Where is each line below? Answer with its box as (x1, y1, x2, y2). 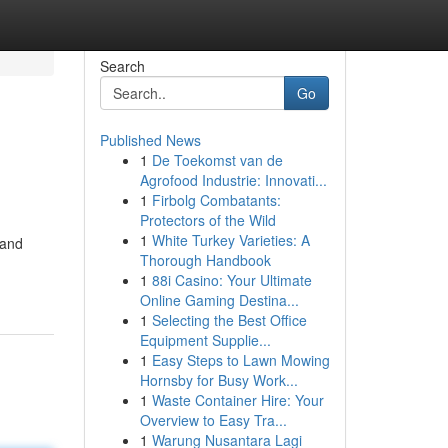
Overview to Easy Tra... (139, 410, 287, 430)
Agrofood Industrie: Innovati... (139, 170, 327, 190)
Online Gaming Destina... (139, 290, 299, 310)
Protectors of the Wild (139, 210, 276, 230)
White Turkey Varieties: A (151, 230, 310, 250)
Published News (99, 130, 201, 150)
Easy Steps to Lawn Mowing (151, 350, 330, 370)
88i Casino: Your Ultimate (151, 270, 312, 290)
